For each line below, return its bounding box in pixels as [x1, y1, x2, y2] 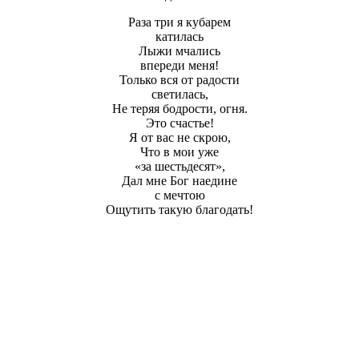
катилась [155, 29, 204, 43]
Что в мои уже [140, 144, 219, 159]
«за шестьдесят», [134, 159, 225, 173]
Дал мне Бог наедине [122, 173, 237, 188]
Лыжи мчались [139, 43, 220, 58]
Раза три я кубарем [128, 14, 231, 29]
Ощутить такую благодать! [106, 202, 253, 216]
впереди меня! [140, 58, 219, 72]
